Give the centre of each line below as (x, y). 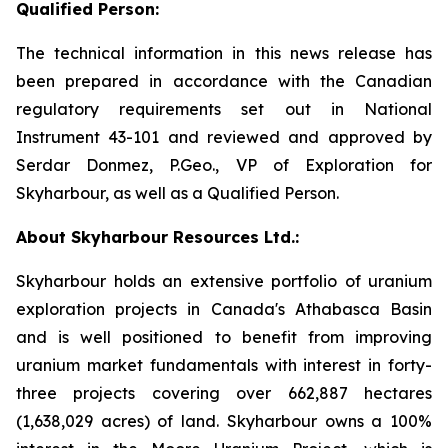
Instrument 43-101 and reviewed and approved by (224, 137)
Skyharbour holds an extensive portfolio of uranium (224, 281)
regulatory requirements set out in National (224, 109)
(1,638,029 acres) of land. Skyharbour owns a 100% (224, 421)
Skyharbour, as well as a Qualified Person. (177, 193)
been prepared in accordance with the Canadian (224, 81)
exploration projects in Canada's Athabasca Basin (224, 309)
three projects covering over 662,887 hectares (224, 393)
